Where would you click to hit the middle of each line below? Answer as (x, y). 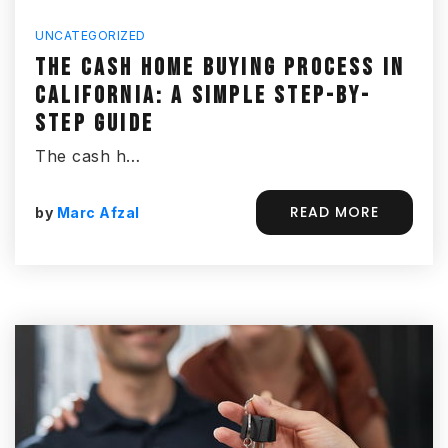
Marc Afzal (98, 212)
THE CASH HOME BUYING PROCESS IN (220, 67)
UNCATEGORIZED (90, 35)
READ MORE (334, 212)
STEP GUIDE (94, 123)
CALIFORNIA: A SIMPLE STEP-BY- (203, 95)
